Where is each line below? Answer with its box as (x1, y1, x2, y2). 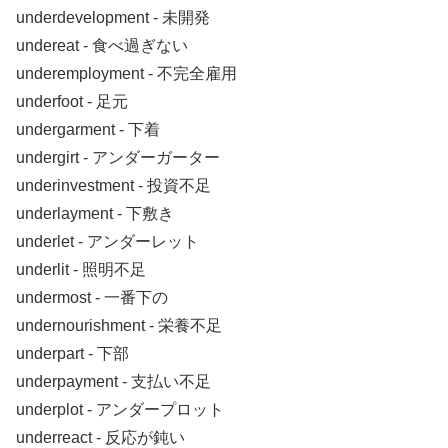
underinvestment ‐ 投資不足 (16, 177, 211, 195)
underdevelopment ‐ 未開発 (16, 9, 210, 27)
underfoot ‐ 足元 (16, 93, 128, 111)
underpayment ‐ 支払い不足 (16, 373, 211, 391)
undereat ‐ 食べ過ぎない (16, 37, 188, 55)
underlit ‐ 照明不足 (16, 261, 146, 279)
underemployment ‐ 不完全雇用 (16, 65, 237, 83)
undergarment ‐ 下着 (16, 121, 160, 139)
